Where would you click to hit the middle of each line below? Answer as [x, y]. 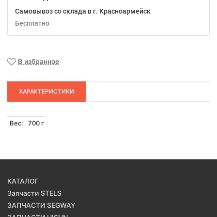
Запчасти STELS [34, 193]
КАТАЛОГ [23, 181]
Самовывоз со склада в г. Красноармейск [83, 11]
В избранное [39, 62]
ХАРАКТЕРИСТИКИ [46, 92]
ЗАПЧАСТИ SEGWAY [41, 205]
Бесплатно [34, 23]
